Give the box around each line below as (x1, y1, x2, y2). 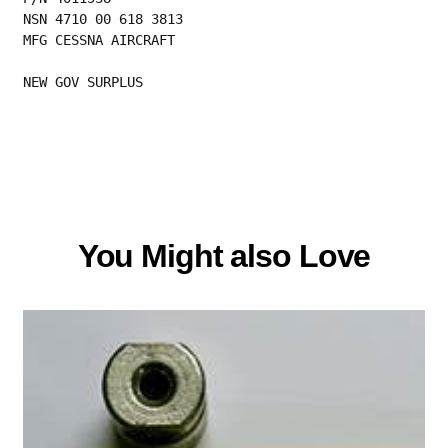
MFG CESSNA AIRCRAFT (23, 32, 176, 49)
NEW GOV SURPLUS (23, 74, 144, 91)
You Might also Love (77, 238, 371, 275)
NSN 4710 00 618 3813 (23, 11, 184, 28)
